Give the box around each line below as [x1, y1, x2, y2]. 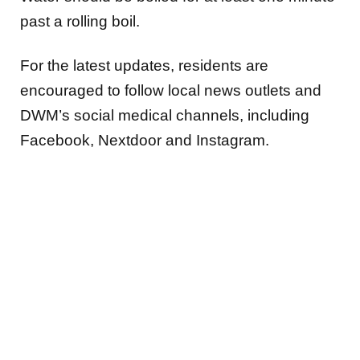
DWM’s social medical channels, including [20, 107, 309, 125]
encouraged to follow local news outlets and [20, 82, 321, 100]
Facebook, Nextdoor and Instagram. [20, 132, 269, 149]
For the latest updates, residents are [20, 57, 268, 75]
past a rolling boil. [20, 12, 140, 30]
